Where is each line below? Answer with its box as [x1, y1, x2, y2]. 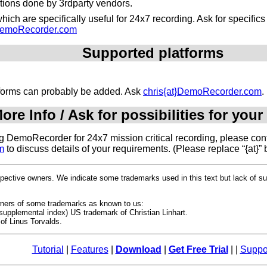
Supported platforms [82, 45, 223, 61]
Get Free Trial [168, 244, 228, 255]
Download [115, 244, 162, 255]
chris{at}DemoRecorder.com [143, 86, 262, 97]
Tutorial [32, 244, 64, 255]
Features [70, 244, 108, 255]
